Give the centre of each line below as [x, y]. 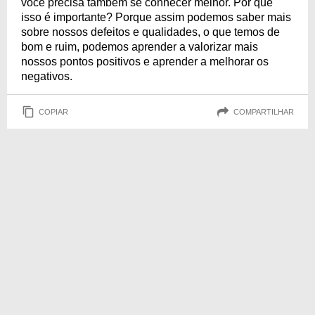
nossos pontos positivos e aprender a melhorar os [145, 62]
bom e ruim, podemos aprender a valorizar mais [140, 47]
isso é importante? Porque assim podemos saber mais [156, 17]
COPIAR [53, 111]
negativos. [47, 76]
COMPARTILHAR [264, 111]
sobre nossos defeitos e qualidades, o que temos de [150, 32]
